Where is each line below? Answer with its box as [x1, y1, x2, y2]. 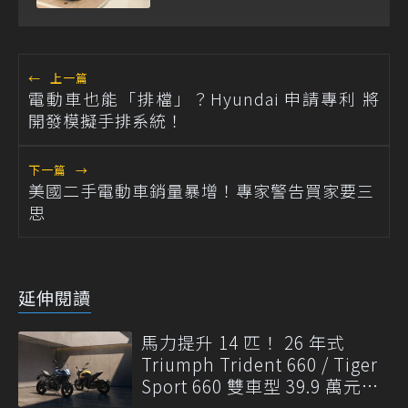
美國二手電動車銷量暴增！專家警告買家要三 [28, 178, 374, 202]
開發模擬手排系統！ [28, 107, 184, 132]
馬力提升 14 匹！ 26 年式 [141, 329, 345, 354]
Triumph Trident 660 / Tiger [141, 351, 378, 376]
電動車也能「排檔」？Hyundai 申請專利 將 [28, 86, 380, 110]
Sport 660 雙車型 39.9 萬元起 [141, 372, 380, 398]
